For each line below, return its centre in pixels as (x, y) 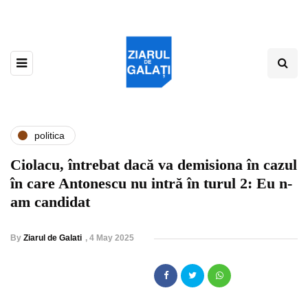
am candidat (50, 202)
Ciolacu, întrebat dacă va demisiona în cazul (154, 165)
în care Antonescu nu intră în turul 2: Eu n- (151, 184)
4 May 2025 (112, 238)
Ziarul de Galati (53, 238)
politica (49, 135)
